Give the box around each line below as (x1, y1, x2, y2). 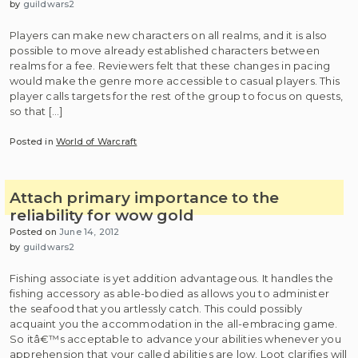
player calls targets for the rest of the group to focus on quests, (10, 89, 344, 102)
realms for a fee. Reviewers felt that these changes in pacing (10, 58, 331, 72)
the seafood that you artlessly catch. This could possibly (10, 301, 303, 315)
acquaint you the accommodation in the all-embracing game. (10, 316, 338, 330)
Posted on (10, 226, 60, 237)
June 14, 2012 (59, 226, 120, 237)
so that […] (10, 104, 63, 117)
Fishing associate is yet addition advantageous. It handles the (10, 271, 334, 284)
